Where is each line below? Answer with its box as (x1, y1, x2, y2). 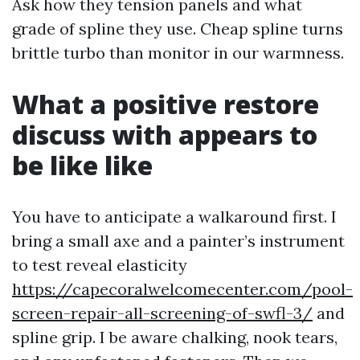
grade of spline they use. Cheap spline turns (12, 18, 343, 39)
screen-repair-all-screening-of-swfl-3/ (12, 303, 313, 323)
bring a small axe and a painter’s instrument (12, 231, 345, 251)
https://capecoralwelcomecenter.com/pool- (12, 279, 353, 299)
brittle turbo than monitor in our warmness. (12, 43, 344, 63)
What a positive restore (12, 87, 319, 121)
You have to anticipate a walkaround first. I (12, 207, 337, 227)
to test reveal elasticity (12, 255, 187, 275)
